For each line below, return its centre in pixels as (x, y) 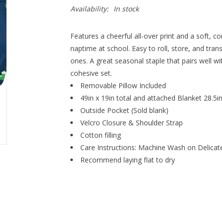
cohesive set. (91, 73)
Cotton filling (100, 135)
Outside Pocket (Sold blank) (124, 110)
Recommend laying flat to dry (127, 160)
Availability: (89, 9)
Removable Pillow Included (123, 85)
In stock (126, 9)
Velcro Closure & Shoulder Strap (131, 123)
